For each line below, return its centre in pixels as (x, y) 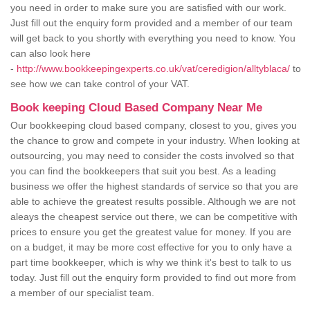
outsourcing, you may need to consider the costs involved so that (152, 156)
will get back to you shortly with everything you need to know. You (153, 38)
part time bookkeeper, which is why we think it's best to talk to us (151, 263)
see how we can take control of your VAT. (101, 84)
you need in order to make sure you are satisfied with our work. (148, 8)
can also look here (51, 54)
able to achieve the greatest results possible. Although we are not (153, 202)
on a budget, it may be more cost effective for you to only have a (151, 247)
